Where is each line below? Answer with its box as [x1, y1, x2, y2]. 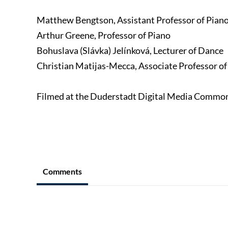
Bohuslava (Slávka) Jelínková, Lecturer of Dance [37, 45, 223, 56]
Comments [43, 166, 82, 177]
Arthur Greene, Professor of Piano [37, 30, 170, 41]
